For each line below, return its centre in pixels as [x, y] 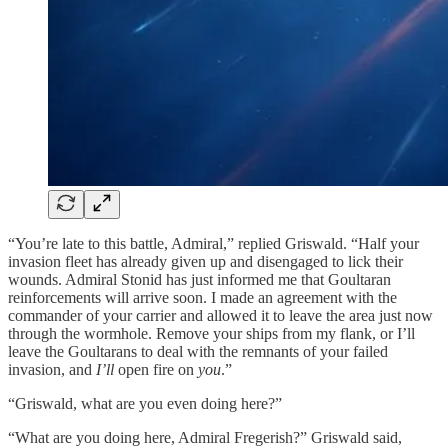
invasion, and [52, 369]
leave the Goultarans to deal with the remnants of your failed [198, 351]
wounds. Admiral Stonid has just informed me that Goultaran [199, 279]
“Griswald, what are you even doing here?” [145, 403]
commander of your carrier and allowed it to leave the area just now [220, 315]
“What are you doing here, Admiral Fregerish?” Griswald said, [205, 437]
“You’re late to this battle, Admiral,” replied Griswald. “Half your [213, 243]
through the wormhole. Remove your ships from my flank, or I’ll [211, 333]
